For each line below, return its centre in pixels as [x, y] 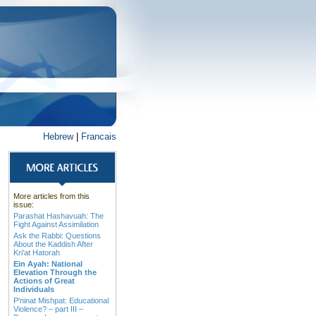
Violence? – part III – [48, 309]
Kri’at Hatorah [37, 253]
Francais [99, 136]
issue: [24, 205]
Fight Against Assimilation [56, 224]
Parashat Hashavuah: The [59, 216]
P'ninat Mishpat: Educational [61, 300]
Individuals [34, 289]
